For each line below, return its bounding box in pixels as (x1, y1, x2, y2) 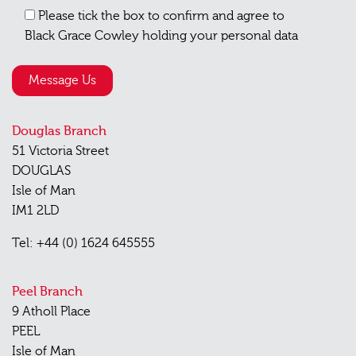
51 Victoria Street (12, 143, 109, 158)
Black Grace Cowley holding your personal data (25, 28, 298, 43)
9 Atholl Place (12, 304, 91, 319)
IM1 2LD (12, 203, 59, 218)
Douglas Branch (12, 123, 106, 138)
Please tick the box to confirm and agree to (38, 8, 284, 23)
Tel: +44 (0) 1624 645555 (12, 235, 155, 250)
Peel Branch (12, 284, 83, 299)
